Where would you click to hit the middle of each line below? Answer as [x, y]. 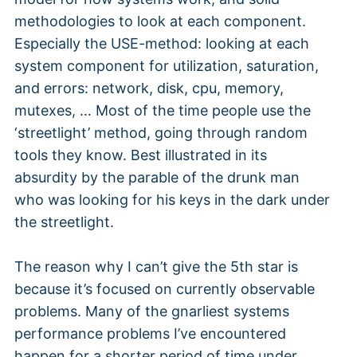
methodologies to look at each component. [160, 22]
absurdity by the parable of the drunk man [157, 178]
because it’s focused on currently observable [165, 289]
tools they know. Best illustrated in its [141, 155]
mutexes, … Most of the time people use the [163, 111]
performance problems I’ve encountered [150, 334]
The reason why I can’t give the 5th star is [156, 267]
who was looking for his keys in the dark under [172, 200]
